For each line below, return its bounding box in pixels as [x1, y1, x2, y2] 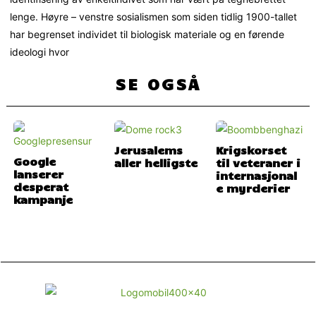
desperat [13, 179, 69, 194]
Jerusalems [114, 142, 183, 157]
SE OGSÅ [114, 73, 201, 95]
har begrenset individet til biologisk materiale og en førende [10, 28, 285, 41]
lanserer [13, 166, 64, 181]
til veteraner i [215, 155, 300, 170]
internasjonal [215, 168, 297, 183]
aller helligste [114, 155, 198, 170]
